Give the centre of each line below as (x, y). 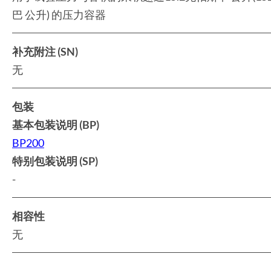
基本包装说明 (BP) (56, 124)
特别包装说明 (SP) (55, 161)
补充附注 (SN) (45, 51)
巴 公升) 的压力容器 (59, 14)
